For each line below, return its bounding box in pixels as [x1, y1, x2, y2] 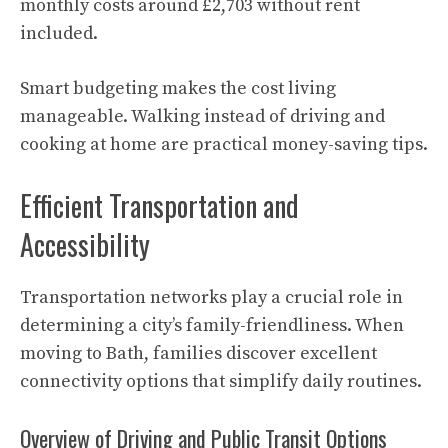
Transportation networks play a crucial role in [20, 285, 403, 309]
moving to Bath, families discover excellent [20, 341, 377, 365]
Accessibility [20, 223, 150, 265]
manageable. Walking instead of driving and [20, 104, 385, 128]
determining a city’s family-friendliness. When [20, 313, 404, 337]
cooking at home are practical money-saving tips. [20, 132, 428, 156]
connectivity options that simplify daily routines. [20, 369, 422, 393]
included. [20, 21, 98, 45]
